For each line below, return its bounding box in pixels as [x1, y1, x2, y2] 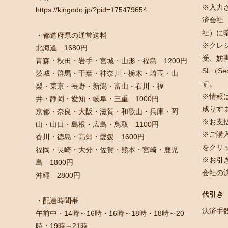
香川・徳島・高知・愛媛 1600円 [36, 132, 145, 141]
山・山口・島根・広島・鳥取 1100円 [36, 120, 159, 128]
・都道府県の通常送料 [36, 31, 107, 39]
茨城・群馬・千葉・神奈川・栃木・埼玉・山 [36, 69, 179, 77]
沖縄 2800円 [36, 170, 81, 179]
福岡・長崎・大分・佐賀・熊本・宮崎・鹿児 [36, 145, 179, 154]
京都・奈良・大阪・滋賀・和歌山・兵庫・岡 [36, 107, 179, 116]
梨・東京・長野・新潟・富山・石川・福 [36, 81, 164, 90]
